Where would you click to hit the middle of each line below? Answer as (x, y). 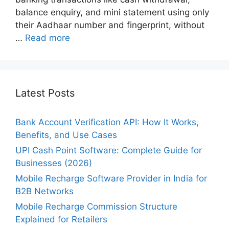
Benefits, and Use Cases (66, 135)
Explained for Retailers (61, 219)
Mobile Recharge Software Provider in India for (111, 178)
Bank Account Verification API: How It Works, (107, 122)
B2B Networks (44, 191)
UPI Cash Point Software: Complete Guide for (109, 150)
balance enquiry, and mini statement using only (112, 12)
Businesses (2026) (54, 163)
